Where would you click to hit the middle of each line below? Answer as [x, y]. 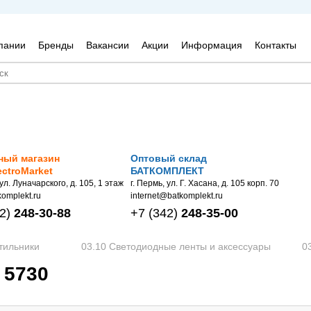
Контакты [275, 45]
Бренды [56, 45]
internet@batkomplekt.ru [177, 196]
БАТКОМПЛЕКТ [167, 171]
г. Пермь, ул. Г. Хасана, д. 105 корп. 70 [205, 183]
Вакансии [107, 45]
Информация [211, 45]
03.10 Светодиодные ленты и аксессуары [176, 246]
